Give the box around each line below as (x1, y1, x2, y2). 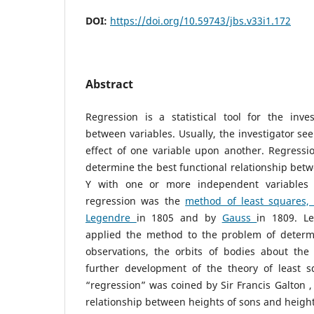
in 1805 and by (136, 210, 222, 224)
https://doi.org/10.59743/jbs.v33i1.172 (110, 13, 291, 27)
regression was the (86, 193, 186, 207)
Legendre (86, 210, 137, 224)
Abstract (86, 76, 133, 92)
